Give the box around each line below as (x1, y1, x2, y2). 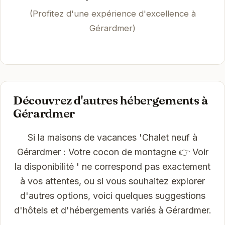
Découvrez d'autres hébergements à (13, 92, 208, 107)
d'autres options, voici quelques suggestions (20, 190, 205, 201)
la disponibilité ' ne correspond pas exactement (15, 161, 210, 172)
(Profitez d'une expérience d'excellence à (29, 9, 196, 19)
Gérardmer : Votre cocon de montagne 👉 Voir (17, 146, 208, 157)
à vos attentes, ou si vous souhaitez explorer (20, 175, 205, 186)
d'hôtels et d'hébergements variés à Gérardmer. (14, 204, 211, 215)
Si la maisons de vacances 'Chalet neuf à (28, 132, 197, 143)
